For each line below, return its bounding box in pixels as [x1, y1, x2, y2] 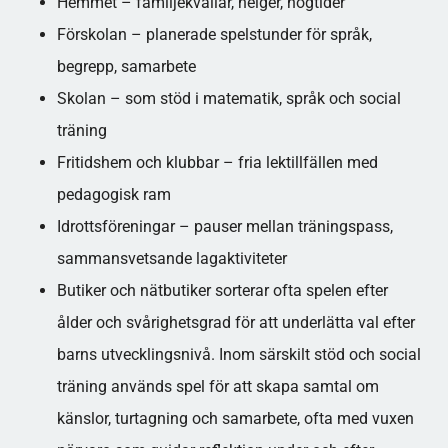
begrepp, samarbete [56, 57, 196, 76]
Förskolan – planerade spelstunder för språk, [56, 25, 372, 44]
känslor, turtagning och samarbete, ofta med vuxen [56, 409, 414, 428]
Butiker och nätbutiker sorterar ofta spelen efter [56, 281, 388, 300]
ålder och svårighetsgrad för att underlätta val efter [56, 313, 415, 332]
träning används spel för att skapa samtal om [56, 377, 379, 396]
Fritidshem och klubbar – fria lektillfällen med [56, 153, 378, 172]
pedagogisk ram [56, 185, 171, 204]
